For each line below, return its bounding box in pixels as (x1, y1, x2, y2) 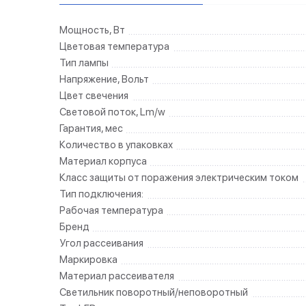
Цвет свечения (59, 89, 128, 102)
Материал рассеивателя (59, 270, 174, 282)
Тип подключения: (59, 188, 143, 200)
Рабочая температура (59, 204, 163, 217)
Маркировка (59, 253, 117, 266)
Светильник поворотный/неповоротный (59, 286, 248, 298)
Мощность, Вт (59, 24, 125, 36)
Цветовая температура (59, 40, 169, 53)
